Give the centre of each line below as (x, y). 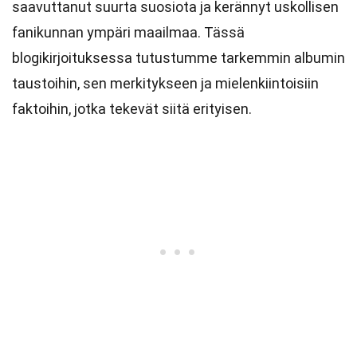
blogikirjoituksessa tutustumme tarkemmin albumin (178, 58)
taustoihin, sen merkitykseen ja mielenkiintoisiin (165, 83)
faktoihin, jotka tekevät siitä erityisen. (132, 109)
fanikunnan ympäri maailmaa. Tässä (128, 32)
